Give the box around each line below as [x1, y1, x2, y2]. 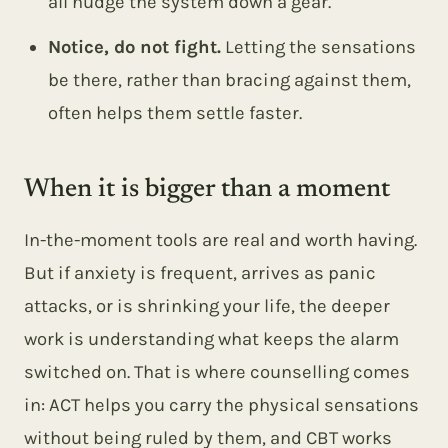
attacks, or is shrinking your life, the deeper [24, 295, 390, 317]
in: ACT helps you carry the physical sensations [24, 394, 419, 416]
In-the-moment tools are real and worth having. [24, 229, 417, 251]
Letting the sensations [221, 36, 416, 58]
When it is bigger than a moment [24, 177, 390, 203]
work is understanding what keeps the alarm [24, 328, 399, 350]
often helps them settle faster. [48, 102, 302, 124]
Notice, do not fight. [48, 36, 221, 58]
